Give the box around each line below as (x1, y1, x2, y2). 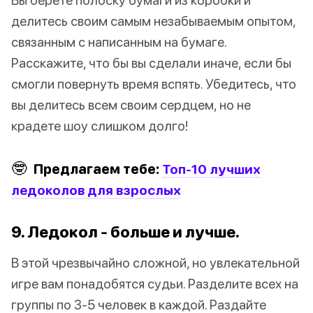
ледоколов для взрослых (11, 182, 181, 198)
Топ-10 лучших (162, 161, 261, 177)
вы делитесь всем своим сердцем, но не (11, 96, 251, 113)
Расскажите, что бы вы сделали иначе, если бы (11, 54, 291, 71)
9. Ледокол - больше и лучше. (11, 222, 240, 242)
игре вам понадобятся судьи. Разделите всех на (11, 275, 298, 292)
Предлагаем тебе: (31, 161, 162, 177)
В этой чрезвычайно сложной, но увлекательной (11, 254, 300, 271)
